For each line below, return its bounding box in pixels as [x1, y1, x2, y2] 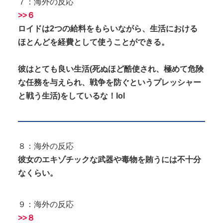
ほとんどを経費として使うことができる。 [18, 38, 169, 47]
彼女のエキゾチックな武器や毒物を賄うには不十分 [18, 155, 201, 164]
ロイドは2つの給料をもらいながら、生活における [18, 24, 198, 33]
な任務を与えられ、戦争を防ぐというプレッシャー [18, 78, 201, 87]
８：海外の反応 [18, 141, 74, 150]
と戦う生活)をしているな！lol [18, 92, 125, 101]
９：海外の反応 [18, 200, 74, 209]
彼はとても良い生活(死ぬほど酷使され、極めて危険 [18, 65, 204, 74]
